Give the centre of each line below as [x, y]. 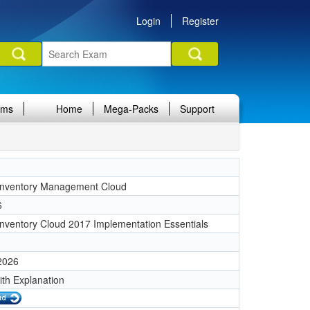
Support [197, 109]
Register [200, 21]
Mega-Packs [131, 109]
